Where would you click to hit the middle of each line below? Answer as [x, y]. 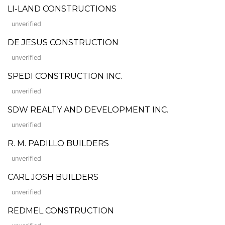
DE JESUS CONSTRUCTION [63, 42]
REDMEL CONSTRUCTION [61, 210]
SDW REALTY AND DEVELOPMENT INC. [88, 109]
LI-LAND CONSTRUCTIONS [62, 9]
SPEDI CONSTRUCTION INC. [65, 76]
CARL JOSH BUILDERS [53, 177]
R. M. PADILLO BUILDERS [58, 143]
